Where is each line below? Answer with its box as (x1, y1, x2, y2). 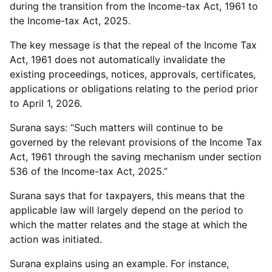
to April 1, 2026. (10, 97, 85, 109)
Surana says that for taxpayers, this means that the (10, 189, 245, 202)
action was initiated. (10, 233, 105, 245)
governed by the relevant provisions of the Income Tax (10, 136, 262, 148)
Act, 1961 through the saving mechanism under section (10, 151, 261, 163)
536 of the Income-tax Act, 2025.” (10, 165, 168, 177)
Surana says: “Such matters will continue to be (10, 121, 223, 134)
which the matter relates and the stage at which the (10, 219, 247, 231)
